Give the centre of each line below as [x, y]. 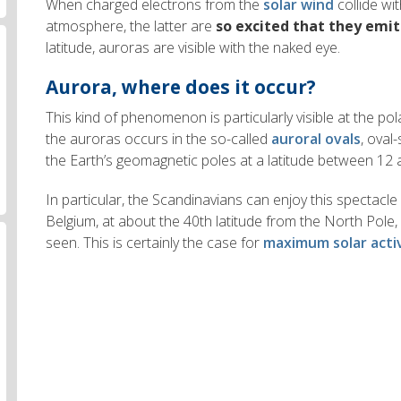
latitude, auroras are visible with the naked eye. [193, 48]
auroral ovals [316, 139]
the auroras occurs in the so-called [159, 139]
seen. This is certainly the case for [155, 243]
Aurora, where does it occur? [181, 87]
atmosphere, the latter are [131, 26]
